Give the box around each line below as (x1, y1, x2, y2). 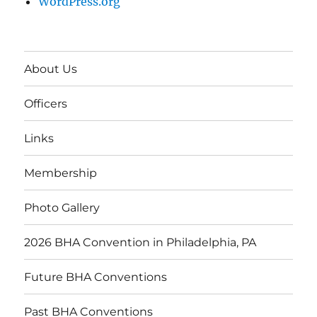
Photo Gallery (24, 200, 100, 214)
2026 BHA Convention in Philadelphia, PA (24, 235, 257, 249)
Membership (24, 166, 98, 180)
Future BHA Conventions (24, 270, 168, 284)
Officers (24, 96, 68, 110)
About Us (24, 62, 78, 76)
